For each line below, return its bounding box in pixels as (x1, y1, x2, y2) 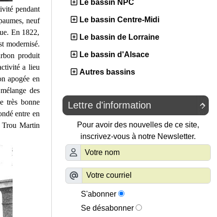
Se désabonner (81, 204, 134, 213)
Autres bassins (79, 68, 135, 77)
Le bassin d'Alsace (79, 50, 149, 59)
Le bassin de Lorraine (79, 33, 159, 42)
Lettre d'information (68, 100, 151, 111)
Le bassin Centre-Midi (79, 15, 159, 24)
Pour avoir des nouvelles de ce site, (77, 121, 199, 129)
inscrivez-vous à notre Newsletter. (80, 132, 196, 141)
